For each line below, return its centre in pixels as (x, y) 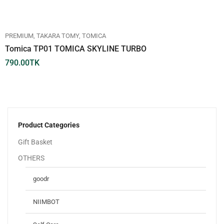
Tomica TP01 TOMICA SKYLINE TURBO (76, 48)
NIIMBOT (46, 201)
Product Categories (49, 125)
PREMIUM (19, 35)
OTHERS (31, 158)
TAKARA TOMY (58, 35)
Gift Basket (35, 142)
